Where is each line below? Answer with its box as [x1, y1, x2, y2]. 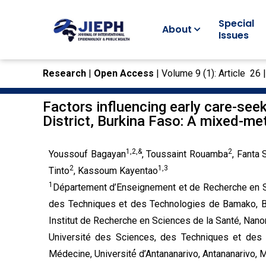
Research [43, 68, 88, 79]
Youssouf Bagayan [49, 148, 126, 160]
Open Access [94, 68, 154, 79]
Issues [218, 28, 249, 42]
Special [218, 17, 254, 30]
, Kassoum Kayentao [74, 165, 158, 176]
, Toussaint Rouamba [141, 148, 228, 160]
